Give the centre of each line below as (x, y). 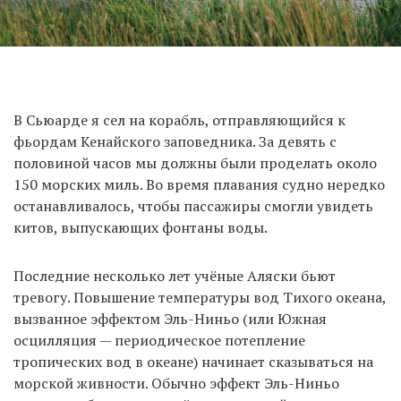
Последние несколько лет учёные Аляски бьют (175, 275)
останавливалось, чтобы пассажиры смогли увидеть (193, 205)
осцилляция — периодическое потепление (159, 340)
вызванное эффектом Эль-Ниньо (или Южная (170, 318)
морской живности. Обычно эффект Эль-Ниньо (176, 383)
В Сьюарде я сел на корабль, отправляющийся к (179, 119)
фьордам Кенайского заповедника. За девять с (175, 141)
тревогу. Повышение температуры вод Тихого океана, (200, 297)
